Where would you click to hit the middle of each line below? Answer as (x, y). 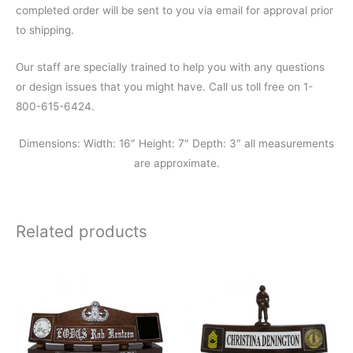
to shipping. (45, 30)
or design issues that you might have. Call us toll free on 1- (164, 87)
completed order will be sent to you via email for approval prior (175, 11)
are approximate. (176, 163)
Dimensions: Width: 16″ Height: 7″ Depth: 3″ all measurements (176, 144)
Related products (82, 231)
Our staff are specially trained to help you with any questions (170, 67)
